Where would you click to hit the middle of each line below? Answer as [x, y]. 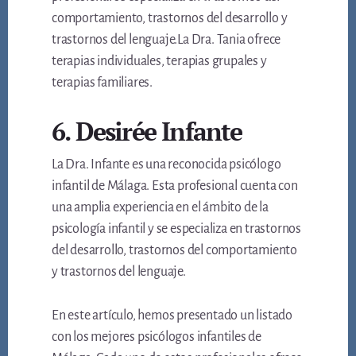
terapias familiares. [103, 83]
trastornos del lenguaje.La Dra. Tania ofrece [166, 40]
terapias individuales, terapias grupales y [159, 62]
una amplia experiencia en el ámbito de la [160, 208]
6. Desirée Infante [147, 132]
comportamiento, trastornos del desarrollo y [170, 19]
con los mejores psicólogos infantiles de [157, 337]
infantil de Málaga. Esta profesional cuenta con [175, 186]
